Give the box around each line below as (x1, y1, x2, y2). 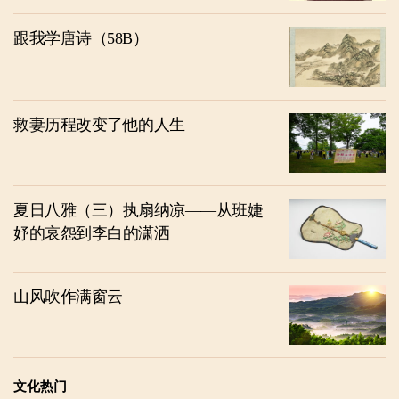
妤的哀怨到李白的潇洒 (13, 224, 169, 243)
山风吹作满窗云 (13, 287, 123, 305)
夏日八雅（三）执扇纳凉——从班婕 (13, 201, 263, 220)
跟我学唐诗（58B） (13, 29, 148, 48)
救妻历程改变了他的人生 (13, 115, 185, 134)
